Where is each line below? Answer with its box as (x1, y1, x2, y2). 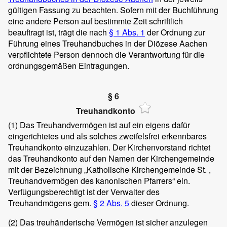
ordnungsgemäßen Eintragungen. (8, 59, 129, 71)
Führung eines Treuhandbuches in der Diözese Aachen (8, 37, 207, 49)
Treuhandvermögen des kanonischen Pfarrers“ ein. (8, 175, 190, 187)
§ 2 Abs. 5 (93, 197, 129, 209)
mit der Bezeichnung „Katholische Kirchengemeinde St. (8, 164, 209, 176)
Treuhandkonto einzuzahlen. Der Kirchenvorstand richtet (8, 141, 210, 154)
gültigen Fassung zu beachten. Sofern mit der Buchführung (8, 4, 218, 16)
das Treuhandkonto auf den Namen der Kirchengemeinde (8, 153, 214, 165)
